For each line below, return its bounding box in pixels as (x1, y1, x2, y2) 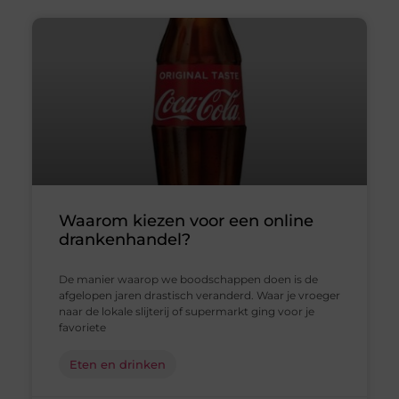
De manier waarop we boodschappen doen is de (58, 272, 318, 286)
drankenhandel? (58, 229, 191, 249)
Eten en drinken (69, 356, 166, 371)
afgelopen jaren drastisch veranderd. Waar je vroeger (58, 288, 340, 302)
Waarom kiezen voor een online (58, 210, 313, 231)
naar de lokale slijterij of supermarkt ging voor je (58, 304, 314, 318)
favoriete (58, 320, 106, 334)
